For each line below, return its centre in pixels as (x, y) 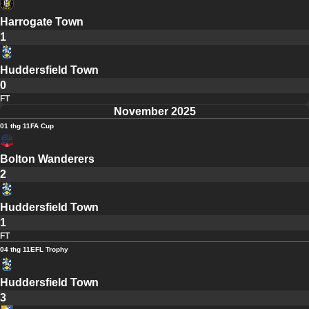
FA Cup (42, 126)
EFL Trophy (49, 250)
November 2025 (154, 112)
